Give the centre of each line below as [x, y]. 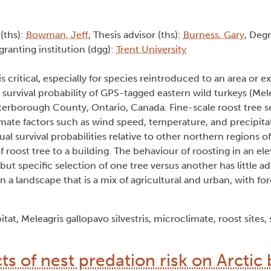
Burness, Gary [214, 35]
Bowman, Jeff [57, 35]
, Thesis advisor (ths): [136, 35]
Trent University [151, 50]
